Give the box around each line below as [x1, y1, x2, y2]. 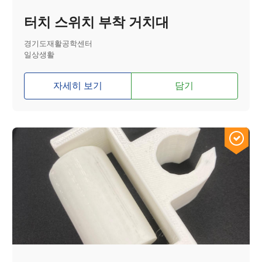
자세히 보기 [53, 81, 102, 91]
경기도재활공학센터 [24, 40, 93, 49]
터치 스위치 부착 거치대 [24, 15, 170, 30]
